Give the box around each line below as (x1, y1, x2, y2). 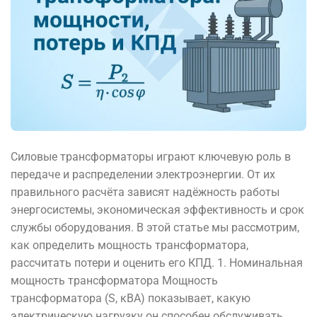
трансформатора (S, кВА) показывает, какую (11, 292, 250, 306)
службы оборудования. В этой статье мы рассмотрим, (11, 221, 299, 235)
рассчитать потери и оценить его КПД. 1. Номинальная (11, 256, 303, 270)
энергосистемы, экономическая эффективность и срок (11, 203, 304, 217)
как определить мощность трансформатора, (11, 238, 248, 253)
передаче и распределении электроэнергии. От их (11, 168, 275, 182)
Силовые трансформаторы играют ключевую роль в (11, 150, 291, 164)
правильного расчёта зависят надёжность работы (11, 185, 279, 200)
